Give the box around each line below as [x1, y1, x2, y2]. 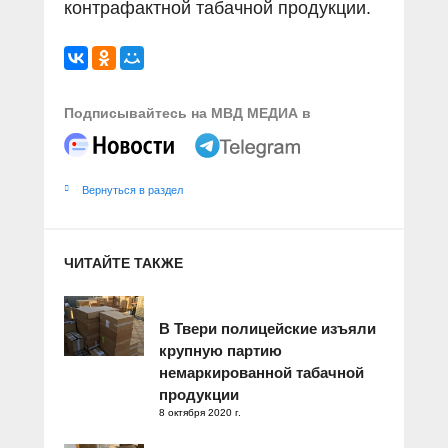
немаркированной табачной [159, 363, 364, 381]
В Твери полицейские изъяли [159, 319, 376, 337]
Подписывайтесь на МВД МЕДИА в [64, 104, 311, 121]
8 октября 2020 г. [159, 406, 241, 418]
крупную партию [159, 341, 282, 359]
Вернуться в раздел [82, 183, 183, 196]
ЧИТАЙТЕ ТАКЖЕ [64, 254, 183, 271]
